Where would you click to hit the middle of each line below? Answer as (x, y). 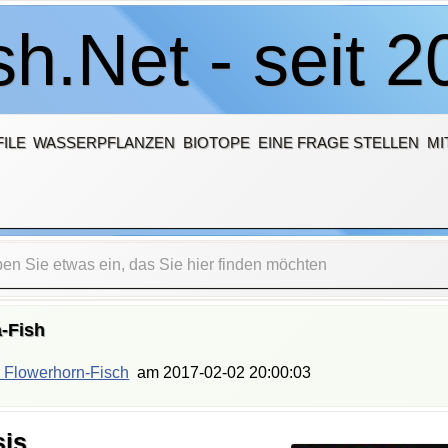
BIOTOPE (217, 142)
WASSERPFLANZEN (104, 142)
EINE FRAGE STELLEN (339, 142)
